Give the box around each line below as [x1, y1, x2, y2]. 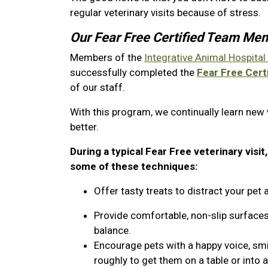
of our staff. [70, 81, 125, 93]
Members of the [70, 51, 144, 63]
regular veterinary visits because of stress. [70, 7, 261, 19]
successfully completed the [70, 66, 197, 78]
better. [70, 121, 99, 133]
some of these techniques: [70, 160, 197, 172]
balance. [94, 224, 131, 236]
